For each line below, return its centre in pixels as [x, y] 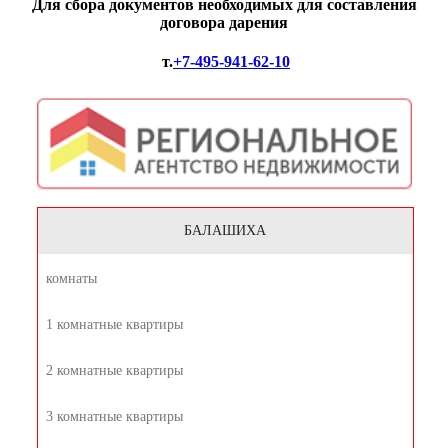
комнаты [71, 279]
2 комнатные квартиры [114, 371]
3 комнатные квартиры [114, 417]
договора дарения [224, 22]
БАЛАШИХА [225, 231]
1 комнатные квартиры [114, 325]
